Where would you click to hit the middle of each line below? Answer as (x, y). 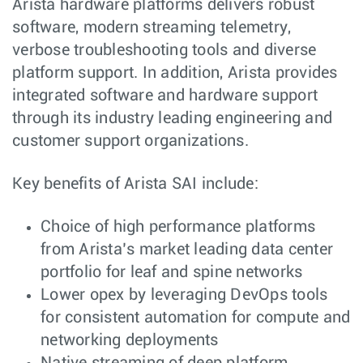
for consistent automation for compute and (196, 318)
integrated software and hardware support (165, 96)
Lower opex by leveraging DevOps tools (184, 295)
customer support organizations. (130, 141)
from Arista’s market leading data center (187, 250)
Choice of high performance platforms (178, 227)
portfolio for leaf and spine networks (172, 273)
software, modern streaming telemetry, (152, 28)
